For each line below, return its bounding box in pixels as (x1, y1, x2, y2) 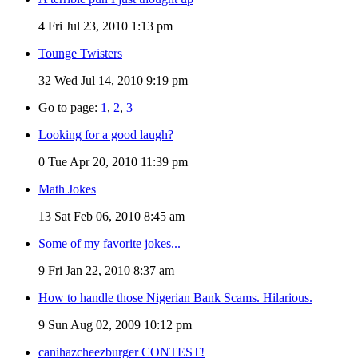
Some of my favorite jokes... (38, 236, 181, 250)
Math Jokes (38, 181, 96, 196)
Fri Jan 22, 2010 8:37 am (45, 263, 174, 277)
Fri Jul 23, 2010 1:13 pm (45, 18, 173, 33)
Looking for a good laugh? (38, 127, 173, 141)
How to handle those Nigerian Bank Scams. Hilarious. (38, 290, 312, 304)
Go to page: (38, 100, 101, 114)
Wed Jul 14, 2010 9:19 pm (51, 73, 188, 87)
